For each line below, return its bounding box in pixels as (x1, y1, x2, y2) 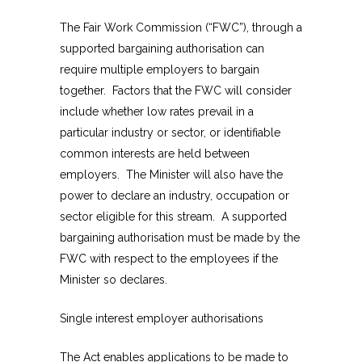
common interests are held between (60, 147, 250, 161)
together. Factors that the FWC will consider (60, 84, 292, 98)
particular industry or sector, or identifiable (60, 126, 280, 140)
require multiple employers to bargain (60, 63, 259, 77)
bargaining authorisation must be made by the (60, 231, 300, 245)
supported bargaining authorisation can (60, 42, 264, 56)
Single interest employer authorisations (60, 312, 263, 326)
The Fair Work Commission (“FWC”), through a (60, 21, 302, 35)
